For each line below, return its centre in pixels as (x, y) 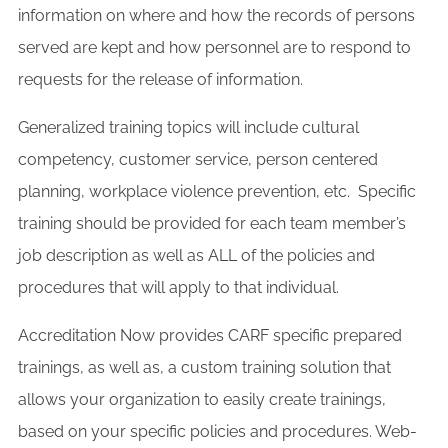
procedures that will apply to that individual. (178, 287)
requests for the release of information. (160, 79)
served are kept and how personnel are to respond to (214, 47)
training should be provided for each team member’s (212, 223)
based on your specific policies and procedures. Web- (217, 431)
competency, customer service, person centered (198, 159)
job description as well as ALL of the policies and (196, 255)
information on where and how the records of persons (216, 15)
